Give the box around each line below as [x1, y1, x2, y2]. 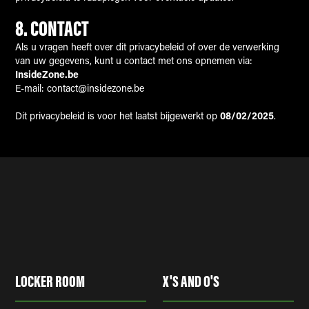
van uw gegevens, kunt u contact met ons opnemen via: [15, 57, 253, 67]
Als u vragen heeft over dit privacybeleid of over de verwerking [15, 43, 280, 53]
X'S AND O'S [163, 275, 219, 291]
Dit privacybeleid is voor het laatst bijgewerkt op [15, 112, 221, 122]
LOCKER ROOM [15, 275, 86, 291]
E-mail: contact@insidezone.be [15, 84, 145, 94]
